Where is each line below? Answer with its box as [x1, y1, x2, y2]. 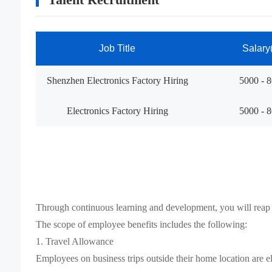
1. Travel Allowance [35, 236, 114, 246]
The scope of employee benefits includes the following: [35, 219, 247, 229]
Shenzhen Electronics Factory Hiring [46, 75, 188, 86]
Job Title [99, 42, 136, 53]
